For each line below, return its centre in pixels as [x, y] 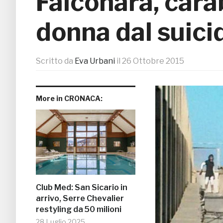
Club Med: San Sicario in [82, 188]
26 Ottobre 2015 [153, 61]
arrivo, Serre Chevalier [80, 199]
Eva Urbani [95, 61]
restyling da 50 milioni [79, 210]
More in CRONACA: [69, 99]
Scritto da [55, 61]
